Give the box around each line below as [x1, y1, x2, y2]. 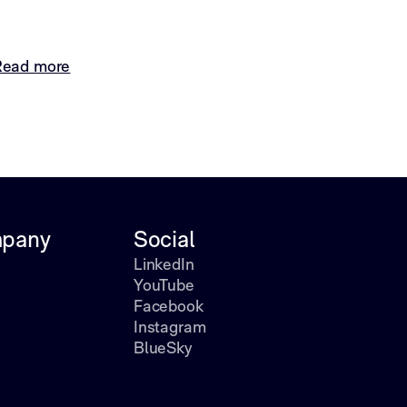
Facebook [133, 299, 203, 316]
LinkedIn [133, 257, 194, 274]
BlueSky [133, 341, 192, 358]
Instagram [133, 320, 206, 337]
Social [133, 230, 195, 253]
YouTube [133, 278, 194, 295]
